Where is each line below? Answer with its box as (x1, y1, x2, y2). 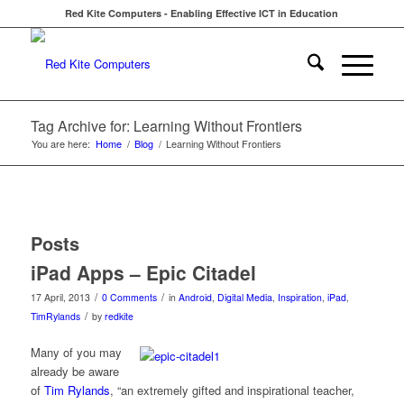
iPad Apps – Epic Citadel (30, 259, 256, 286)
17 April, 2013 (30, 290, 90, 304)
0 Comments (101, 290, 157, 304)
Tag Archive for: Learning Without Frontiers (30, 115, 302, 136)
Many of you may (30, 344, 122, 362)
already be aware (30, 363, 119, 381)
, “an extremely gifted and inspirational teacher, (109, 381, 354, 399)
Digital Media (216, 290, 272, 304)
